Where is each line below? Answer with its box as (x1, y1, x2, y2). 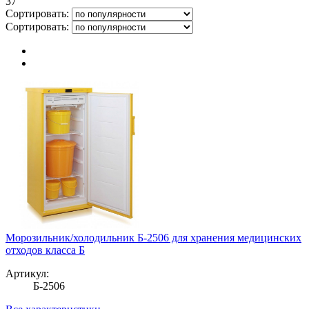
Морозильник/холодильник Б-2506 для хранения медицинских (6, 231, 301, 243)
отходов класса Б (6, 243, 85, 256)
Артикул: (6, 267, 49, 279)
